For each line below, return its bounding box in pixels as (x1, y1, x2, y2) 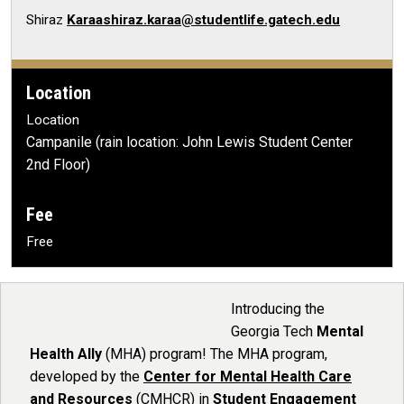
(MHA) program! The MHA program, (102, 345, 327, 363)
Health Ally (30, 345, 102, 363)
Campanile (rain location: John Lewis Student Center (26, 133, 353, 151)
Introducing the (231, 300, 325, 317)
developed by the (30, 368, 143, 385)
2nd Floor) (26, 156, 90, 173)
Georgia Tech (231, 323, 317, 340)
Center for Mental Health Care (143, 368, 352, 385)
